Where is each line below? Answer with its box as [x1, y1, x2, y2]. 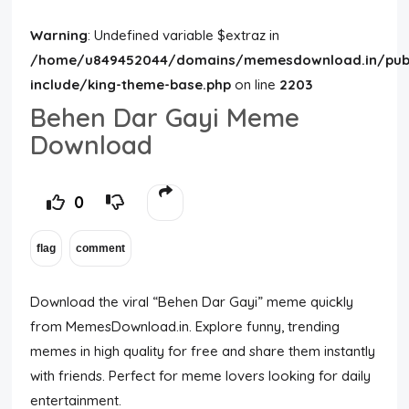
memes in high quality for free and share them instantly [30, 342, 376, 360]
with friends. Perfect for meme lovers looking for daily [30, 367, 372, 384]
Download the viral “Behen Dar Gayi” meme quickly [30, 293, 354, 310]
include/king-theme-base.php [30, 76, 232, 93]
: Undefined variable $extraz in [88, 26, 280, 44]
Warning [30, 26, 89, 44]
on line [231, 76, 280, 93]
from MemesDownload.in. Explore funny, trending [30, 318, 341, 335]
